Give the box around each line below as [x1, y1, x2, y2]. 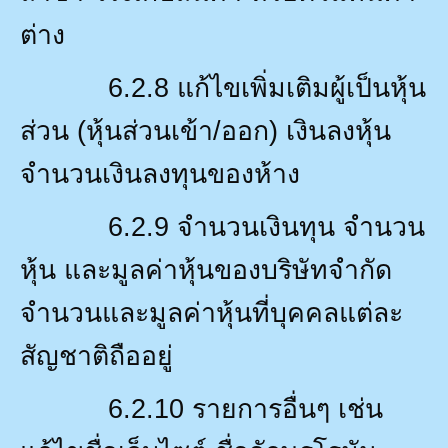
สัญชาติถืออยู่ [20, 340, 173, 371]
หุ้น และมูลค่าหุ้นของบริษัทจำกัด [20, 254, 392, 285]
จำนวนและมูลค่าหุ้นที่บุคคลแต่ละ [20, 297, 403, 328]
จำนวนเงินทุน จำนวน [177, 211, 425, 242]
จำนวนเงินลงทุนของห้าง [20, 158, 300, 189]
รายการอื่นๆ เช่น [192, 393, 383, 424]
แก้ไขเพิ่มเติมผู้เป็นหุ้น [177, 72, 426, 103]
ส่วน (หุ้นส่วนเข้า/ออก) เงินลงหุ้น [20, 115, 391, 146]
